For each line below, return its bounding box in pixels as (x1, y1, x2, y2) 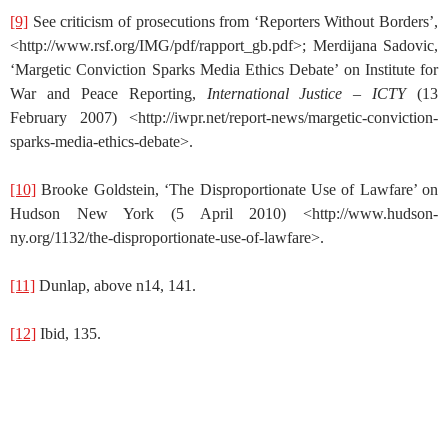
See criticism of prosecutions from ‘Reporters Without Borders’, (28, 12, 438, 30)
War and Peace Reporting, (10, 84, 207, 102)
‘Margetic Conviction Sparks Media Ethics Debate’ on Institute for (10, 60, 438, 78)
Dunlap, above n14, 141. (35, 276, 196, 294)
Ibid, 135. (36, 324, 101, 342)
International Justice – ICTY (206, 84, 407, 102)
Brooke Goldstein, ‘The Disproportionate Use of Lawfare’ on (36, 180, 438, 198)
